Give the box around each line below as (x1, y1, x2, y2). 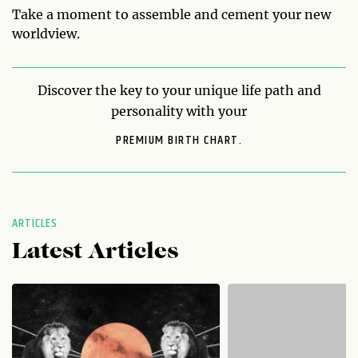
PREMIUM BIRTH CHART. (116, 129, 242, 150)
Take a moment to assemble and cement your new (12, 6, 331, 22)
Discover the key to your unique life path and (37, 82, 321, 98)
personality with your (111, 102, 247, 119)
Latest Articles (12, 241, 178, 264)
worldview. (12, 25, 80, 42)
